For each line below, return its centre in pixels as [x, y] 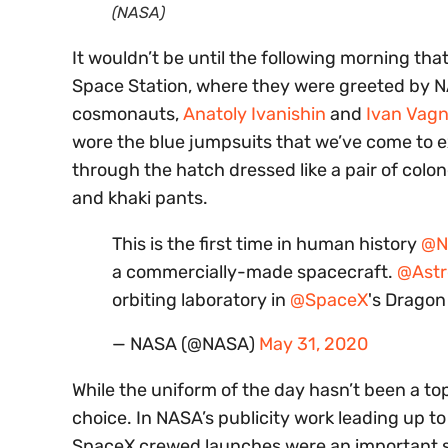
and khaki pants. [140, 198]
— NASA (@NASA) [185, 344]
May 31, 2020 [313, 344]
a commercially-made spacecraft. [254, 272]
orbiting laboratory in [201, 300]
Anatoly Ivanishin [254, 114]
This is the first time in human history [266, 244]
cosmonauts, [127, 114]
